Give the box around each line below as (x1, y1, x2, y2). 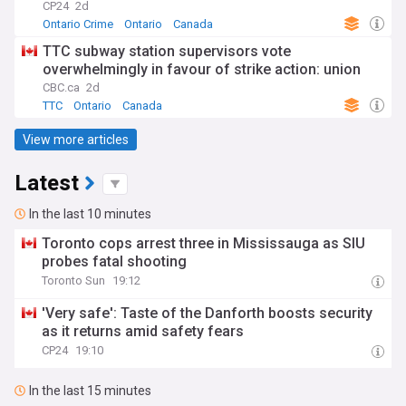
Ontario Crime (43, 17, 113, 31)
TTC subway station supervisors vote (43, 43, 291, 60)
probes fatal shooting (42, 253, 188, 270)
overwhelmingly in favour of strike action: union (43, 61, 361, 78)
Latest (14, 168, 79, 199)
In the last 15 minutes (29, 383, 151, 398)
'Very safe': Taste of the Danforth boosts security (42, 304, 373, 322)
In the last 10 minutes (29, 207, 151, 221)
